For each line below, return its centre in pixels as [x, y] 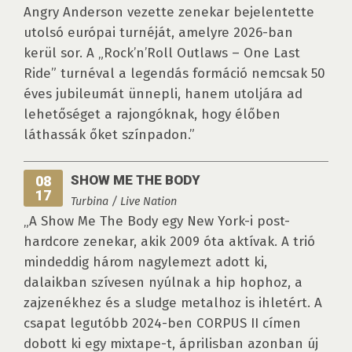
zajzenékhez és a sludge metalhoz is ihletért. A [173, 303]
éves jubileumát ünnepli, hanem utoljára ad [163, 94]
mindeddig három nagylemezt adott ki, [145, 262]
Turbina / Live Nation [124, 202]
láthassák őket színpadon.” [109, 135]
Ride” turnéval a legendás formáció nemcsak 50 [174, 74]
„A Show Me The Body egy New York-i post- [157, 222]
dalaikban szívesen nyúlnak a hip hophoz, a [163, 283]
